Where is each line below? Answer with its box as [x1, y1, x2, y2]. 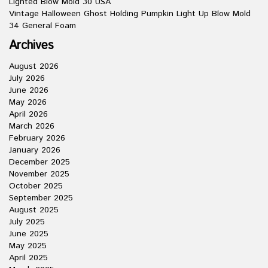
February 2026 [9, 132, 65, 144]
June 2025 [9, 228, 48, 240]
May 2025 [9, 240, 47, 252]
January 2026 [9, 144, 60, 156]
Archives [9, 37, 53, 54]
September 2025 [9, 192, 73, 204]
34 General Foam [9, 20, 76, 32]
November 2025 [9, 168, 69, 180]
